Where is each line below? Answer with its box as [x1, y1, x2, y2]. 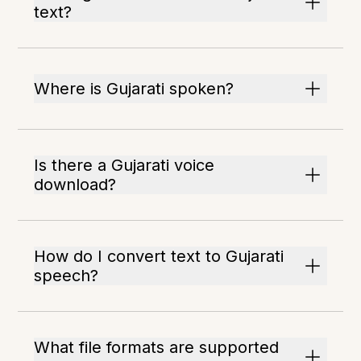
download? [34, 175, 117, 194]
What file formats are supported [34, 338, 280, 357]
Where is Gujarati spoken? [34, 79, 234, 98]
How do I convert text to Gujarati [34, 247, 284, 266]
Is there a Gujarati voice [34, 156, 215, 175]
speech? [34, 266, 99, 285]
